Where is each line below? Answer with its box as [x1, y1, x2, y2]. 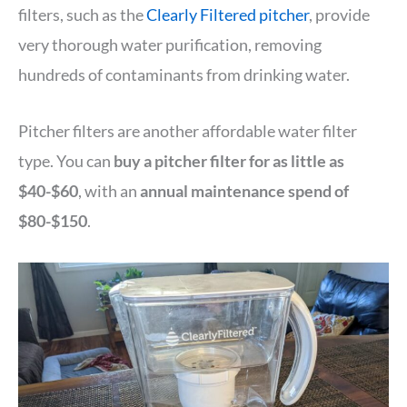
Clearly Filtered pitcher [146, 5, 309, 25]
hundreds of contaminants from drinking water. [18, 65, 350, 85]
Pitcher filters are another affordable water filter [18, 120, 357, 141]
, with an [78, 180, 140, 201]
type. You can [18, 150, 114, 171]
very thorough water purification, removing [18, 35, 322, 55]
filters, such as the [18, 5, 146, 25]
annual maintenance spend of [140, 180, 349, 201]
